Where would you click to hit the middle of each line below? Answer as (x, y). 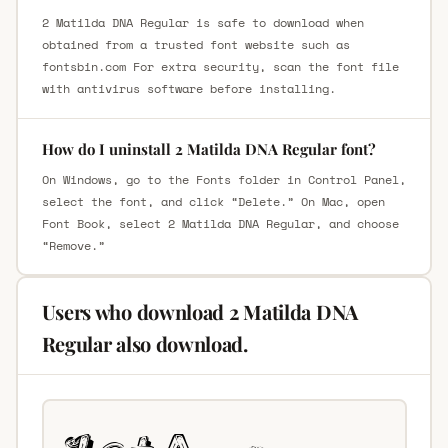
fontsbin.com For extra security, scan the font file (220, 66)
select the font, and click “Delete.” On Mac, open (213, 201)
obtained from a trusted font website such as (195, 44)
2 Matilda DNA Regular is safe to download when (202, 22)
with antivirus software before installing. (188, 88)
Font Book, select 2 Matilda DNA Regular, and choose (220, 223)
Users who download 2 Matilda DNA (199, 311)
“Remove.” (73, 245)
